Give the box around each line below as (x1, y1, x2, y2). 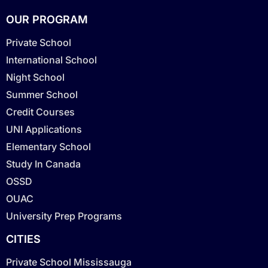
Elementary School (6, 140, 91, 153)
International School (6, 53, 97, 66)
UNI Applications (6, 123, 82, 135)
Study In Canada (6, 157, 81, 170)
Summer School (6, 88, 78, 100)
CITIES (6, 232, 41, 245)
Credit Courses (6, 105, 75, 118)
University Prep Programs (6, 209, 122, 222)
